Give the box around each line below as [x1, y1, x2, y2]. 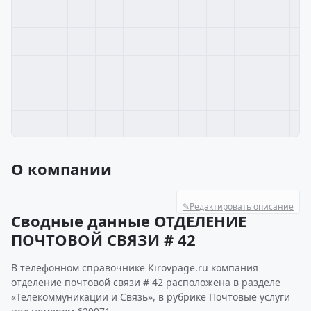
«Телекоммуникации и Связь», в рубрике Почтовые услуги [11, 290, 290, 303]
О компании [11, 158, 112, 179]
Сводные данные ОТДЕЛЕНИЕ [11, 210, 246, 231]
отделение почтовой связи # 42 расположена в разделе [11, 276, 280, 289]
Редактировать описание [190, 201, 294, 212]
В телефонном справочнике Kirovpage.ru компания [11, 261, 258, 274]
